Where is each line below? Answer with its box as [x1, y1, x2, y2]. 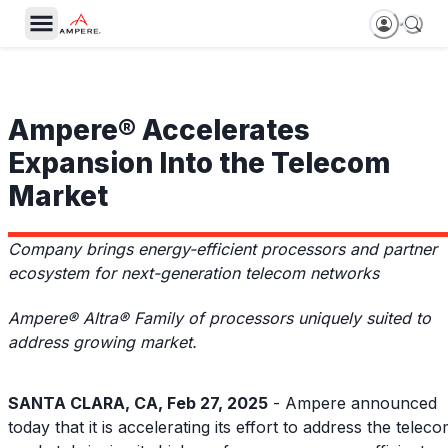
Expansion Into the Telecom [8, 145, 390, 180]
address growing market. [8, 331, 197, 352]
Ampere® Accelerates [8, 112, 310, 147]
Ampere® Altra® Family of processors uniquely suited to [8, 307, 431, 328]
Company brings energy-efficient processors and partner [8, 238, 437, 259]
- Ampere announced [268, 392, 437, 413]
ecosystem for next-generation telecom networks [8, 262, 379, 283]
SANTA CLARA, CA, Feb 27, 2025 [8, 392, 268, 413]
